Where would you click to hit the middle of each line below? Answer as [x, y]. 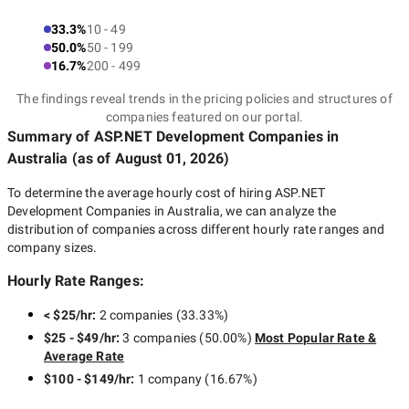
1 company [170, 379]
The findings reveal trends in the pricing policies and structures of [204, 99]
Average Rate [84, 356]
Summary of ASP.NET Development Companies [165, 136]
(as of [91, 158]
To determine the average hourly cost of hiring [141, 193]
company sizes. [52, 247]
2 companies [136, 315]
